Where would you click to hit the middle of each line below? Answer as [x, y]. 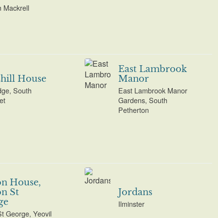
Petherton [134, 110]
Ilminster [132, 204]
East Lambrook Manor [153, 91]
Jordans [136, 192]
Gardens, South [143, 100]
